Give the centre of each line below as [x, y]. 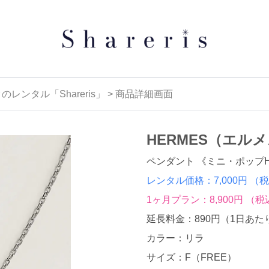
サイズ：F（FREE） [192, 257]
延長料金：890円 [183, 219]
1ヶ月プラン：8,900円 [196, 200]
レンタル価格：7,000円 [198, 180]
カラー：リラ [175, 238]
